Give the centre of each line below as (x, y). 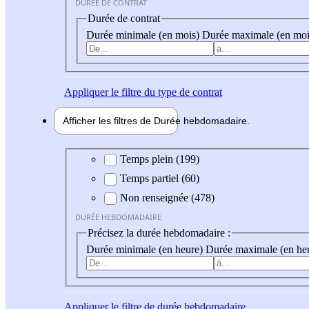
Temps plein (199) (160, 159)
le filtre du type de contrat (165, 92)
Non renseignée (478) (167, 198)
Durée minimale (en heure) (146, 249)
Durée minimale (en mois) (144, 34)
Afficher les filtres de (108, 120)
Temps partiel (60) (160, 179)
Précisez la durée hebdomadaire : (159, 233)
